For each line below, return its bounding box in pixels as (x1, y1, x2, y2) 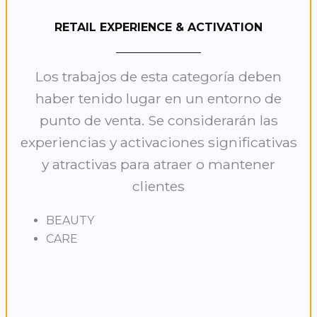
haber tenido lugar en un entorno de (35, 90, 282, 108)
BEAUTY (45, 214, 94, 228)
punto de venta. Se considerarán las (39, 112, 278, 129)
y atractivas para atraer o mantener (42, 156, 275, 173)
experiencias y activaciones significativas (20, 134, 297, 151)
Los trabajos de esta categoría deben (35, 68, 282, 86)
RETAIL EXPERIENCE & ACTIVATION (54, 21, 263, 35)
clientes (132, 178, 185, 195)
